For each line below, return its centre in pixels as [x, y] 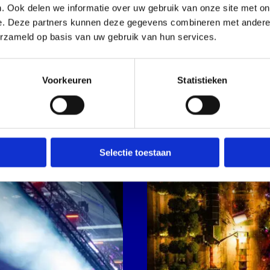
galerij [170, 107]
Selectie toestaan [135, 152]
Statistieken [202, 80]
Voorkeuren [67, 80]
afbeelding [186, 130]
